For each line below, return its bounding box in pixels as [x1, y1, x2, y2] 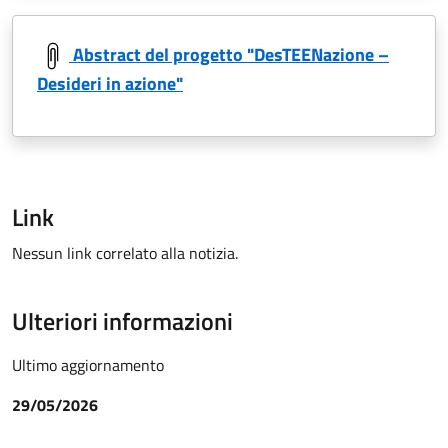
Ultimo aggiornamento [12, 353, 164, 378]
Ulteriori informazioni [12, 303, 233, 340]
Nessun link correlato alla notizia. [12, 241, 238, 266]
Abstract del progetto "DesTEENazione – [73, 40, 389, 68]
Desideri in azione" [37, 70, 183, 98]
